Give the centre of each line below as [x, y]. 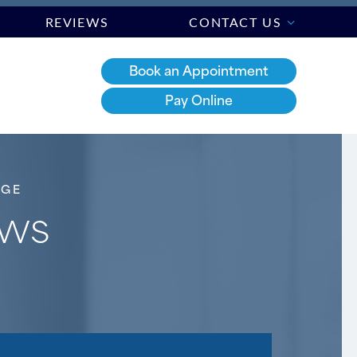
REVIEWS [77, 22]
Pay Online [199, 98]
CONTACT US [235, 22]
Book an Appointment [199, 69]
